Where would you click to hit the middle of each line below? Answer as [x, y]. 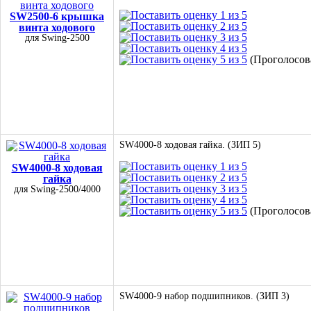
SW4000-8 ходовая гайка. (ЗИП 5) [190, 145]
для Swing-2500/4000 [57, 189]
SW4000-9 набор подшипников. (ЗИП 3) [204, 296]
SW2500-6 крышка [57, 16]
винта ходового [57, 27]
